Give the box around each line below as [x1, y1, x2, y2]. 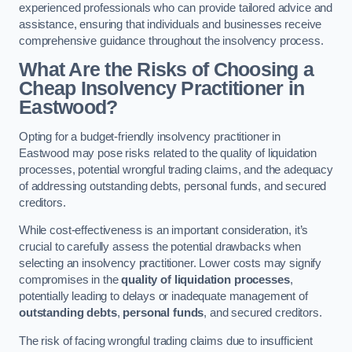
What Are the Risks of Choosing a [19, 59, 314, 81]
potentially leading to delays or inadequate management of [19, 290, 308, 303]
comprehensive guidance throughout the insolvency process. [19, 34, 324, 47]
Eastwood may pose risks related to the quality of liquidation [19, 146, 317, 159]
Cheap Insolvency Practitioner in [19, 78, 305, 100]
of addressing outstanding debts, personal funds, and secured [19, 179, 327, 192]
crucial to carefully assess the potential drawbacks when [19, 240, 301, 254]
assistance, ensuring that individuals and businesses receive [19, 17, 322, 31]
